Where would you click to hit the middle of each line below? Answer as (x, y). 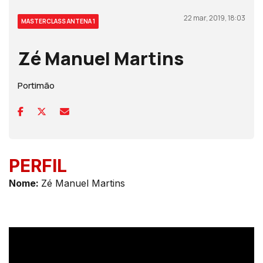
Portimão (36, 86)
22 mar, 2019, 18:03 (215, 18)
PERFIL (38, 166)
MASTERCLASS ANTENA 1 (58, 21)
